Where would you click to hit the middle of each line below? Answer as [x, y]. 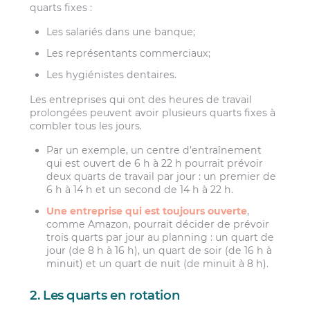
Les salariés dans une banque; [121, 32]
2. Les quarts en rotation [105, 295]
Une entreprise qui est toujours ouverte [147, 211]
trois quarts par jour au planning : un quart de [161, 238]
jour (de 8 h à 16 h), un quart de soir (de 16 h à [159, 251]
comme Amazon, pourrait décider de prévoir [158, 225]
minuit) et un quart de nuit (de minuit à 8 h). [158, 264]
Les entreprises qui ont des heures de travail [141, 99]
